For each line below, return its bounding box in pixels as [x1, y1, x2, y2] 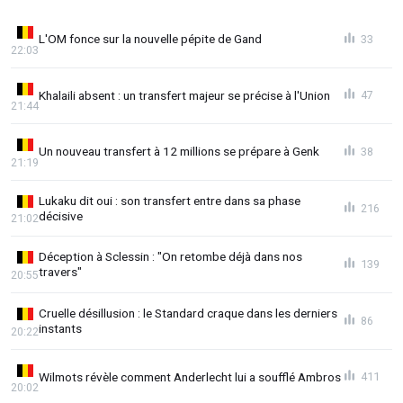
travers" [39, 264, 82, 280]
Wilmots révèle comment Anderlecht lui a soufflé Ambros [39, 369, 341, 384]
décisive [39, 208, 83, 223]
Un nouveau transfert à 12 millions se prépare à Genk [39, 144, 319, 159]
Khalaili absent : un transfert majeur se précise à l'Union [39, 87, 330, 103]
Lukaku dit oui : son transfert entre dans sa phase [39, 193, 300, 208]
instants [39, 320, 82, 336]
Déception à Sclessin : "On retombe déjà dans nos [39, 249, 302, 264]
